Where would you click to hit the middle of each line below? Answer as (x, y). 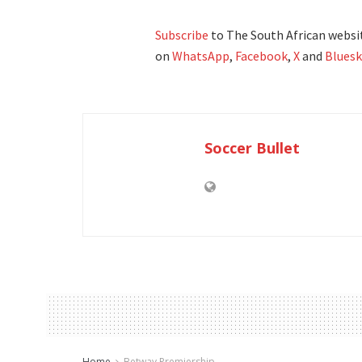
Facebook (261, 56)
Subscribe (182, 35)
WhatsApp (201, 56)
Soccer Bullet (252, 148)
